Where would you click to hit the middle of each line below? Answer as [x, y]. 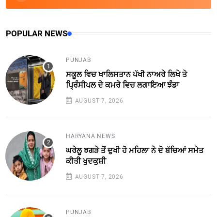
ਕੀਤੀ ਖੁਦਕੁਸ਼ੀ [86, 161]
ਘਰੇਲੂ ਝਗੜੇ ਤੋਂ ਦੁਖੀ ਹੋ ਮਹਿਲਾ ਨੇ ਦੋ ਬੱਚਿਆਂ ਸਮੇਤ [135, 150]
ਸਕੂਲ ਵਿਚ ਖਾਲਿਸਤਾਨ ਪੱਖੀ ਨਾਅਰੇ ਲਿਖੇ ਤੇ [126, 74]
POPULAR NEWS [37, 33]
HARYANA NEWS [91, 136]
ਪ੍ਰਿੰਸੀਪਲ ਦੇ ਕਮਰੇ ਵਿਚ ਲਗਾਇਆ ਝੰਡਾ [123, 85]
